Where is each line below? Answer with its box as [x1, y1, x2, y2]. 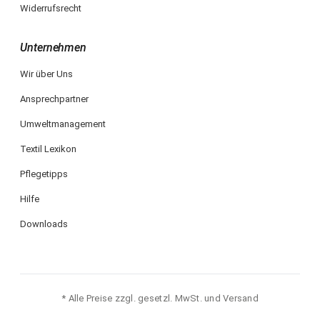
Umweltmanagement [20, 119, 106, 130]
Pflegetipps [20, 169, 68, 180]
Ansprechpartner [20, 94, 89, 105]
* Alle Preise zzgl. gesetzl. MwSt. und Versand [61, 293, 259, 304]
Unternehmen [20, 41, 87, 55]
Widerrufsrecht [20, 3, 81, 14]
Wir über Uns [20, 69, 73, 80]
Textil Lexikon [20, 144, 76, 155]
